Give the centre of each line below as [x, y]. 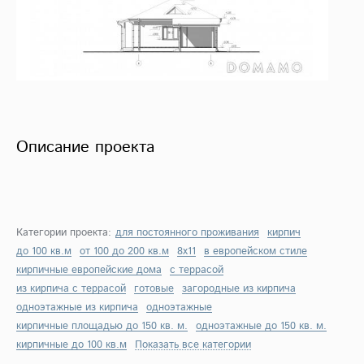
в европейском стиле [256, 251]
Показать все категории [193, 344]
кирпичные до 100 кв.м [71, 344]
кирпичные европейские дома [89, 270]
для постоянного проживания [187, 232]
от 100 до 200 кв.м [124, 251]
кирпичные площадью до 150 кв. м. [102, 326]
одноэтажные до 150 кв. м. [261, 326]
